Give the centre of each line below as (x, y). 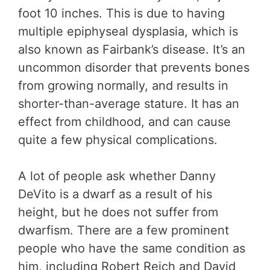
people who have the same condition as (132, 248)
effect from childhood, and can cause (124, 121)
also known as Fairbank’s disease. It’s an (132, 49)
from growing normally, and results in (123, 85)
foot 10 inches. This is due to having (121, 13)
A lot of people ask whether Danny (117, 176)
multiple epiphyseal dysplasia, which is (128, 31)
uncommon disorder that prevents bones (134, 67)
